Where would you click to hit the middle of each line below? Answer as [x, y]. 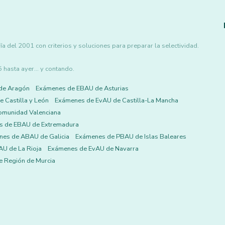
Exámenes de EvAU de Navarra [93, 149]
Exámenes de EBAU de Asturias [82, 88]
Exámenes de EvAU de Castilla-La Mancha [117, 100]
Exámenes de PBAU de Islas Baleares [131, 137]
